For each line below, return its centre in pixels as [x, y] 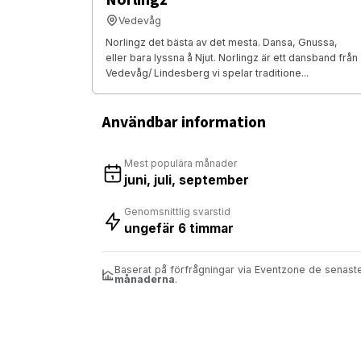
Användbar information [184, 122]
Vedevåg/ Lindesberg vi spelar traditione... [207, 73]
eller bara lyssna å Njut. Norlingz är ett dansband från [232, 57]
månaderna [145, 279]
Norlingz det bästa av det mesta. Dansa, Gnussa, [222, 42]
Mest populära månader [180, 163]
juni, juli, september [187, 180]
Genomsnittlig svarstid [177, 211]
